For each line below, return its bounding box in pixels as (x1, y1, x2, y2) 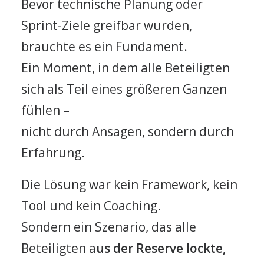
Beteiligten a (21, 240, 96, 256)
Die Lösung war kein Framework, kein (21, 176, 237, 193)
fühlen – (21, 102, 70, 118)
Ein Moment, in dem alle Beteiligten (21, 60, 230, 76)
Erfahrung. (21, 144, 85, 161)
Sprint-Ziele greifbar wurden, (21, 17, 192, 34)
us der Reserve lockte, (96, 240, 226, 256)
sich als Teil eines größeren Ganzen (21, 81, 227, 97)
